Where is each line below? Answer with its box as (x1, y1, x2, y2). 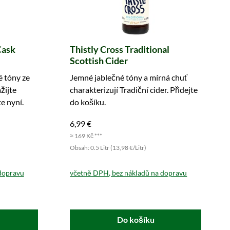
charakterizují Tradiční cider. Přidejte (70, 85, 198, 94)
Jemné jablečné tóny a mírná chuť (70, 72, 188, 82)
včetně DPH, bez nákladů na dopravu (70, 168, 187, 177)
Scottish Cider (70, 55, 128, 66)
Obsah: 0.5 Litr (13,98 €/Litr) (70, 144, 147, 151)
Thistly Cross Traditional (70, 44, 170, 55)
